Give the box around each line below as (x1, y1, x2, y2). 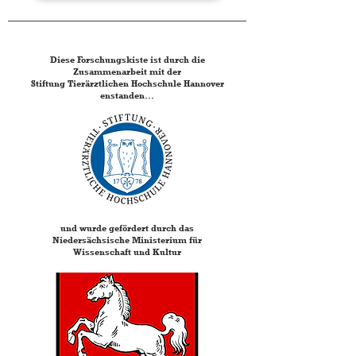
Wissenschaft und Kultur (73, 246, 181, 257)
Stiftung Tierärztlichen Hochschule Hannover (30, 78, 224, 89)
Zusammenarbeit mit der (73, 66, 181, 77)
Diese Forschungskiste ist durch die (49, 54, 205, 65)
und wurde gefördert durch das (60, 222, 194, 234)
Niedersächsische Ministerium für (52, 234, 202, 246)
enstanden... (100, 90, 154, 101)
